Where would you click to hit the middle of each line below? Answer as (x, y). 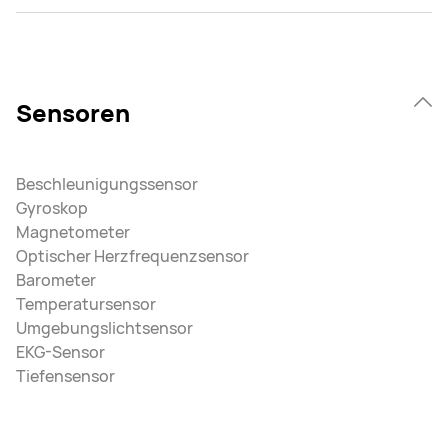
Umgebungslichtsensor (104, 328)
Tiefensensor (65, 376)
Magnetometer (73, 232)
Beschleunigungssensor (107, 184)
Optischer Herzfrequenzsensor (132, 256)
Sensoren (73, 113)
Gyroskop (52, 208)
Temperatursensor (86, 304)
